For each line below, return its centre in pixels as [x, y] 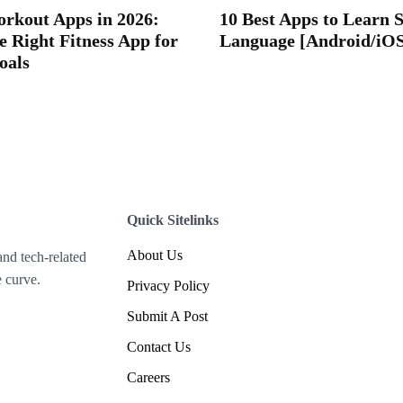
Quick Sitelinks [173, 220]
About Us [155, 255]
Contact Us [159, 347]
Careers [149, 378]
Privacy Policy [169, 286]
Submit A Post [168, 317]
